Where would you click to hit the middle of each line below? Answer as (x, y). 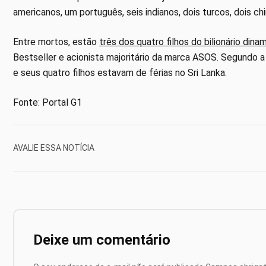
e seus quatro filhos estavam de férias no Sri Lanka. (120, 72)
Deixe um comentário (102, 240)
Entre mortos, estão (56, 42)
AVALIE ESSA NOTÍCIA (54, 148)
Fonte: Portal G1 (47, 102)
